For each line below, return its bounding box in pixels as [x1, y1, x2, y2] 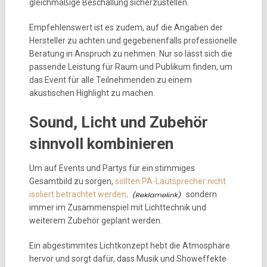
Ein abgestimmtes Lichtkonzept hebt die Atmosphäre [29, 241, 230, 250]
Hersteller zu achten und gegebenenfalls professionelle [29, 36, 237, 45]
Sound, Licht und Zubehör [29, 113, 208, 131]
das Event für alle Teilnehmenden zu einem [29, 75, 192, 85]
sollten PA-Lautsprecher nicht [114, 176, 226, 186]
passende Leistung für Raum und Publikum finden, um [29, 62, 232, 72]
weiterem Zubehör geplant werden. [29, 216, 162, 225]
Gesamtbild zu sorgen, [29, 176, 115, 186]
